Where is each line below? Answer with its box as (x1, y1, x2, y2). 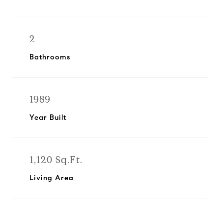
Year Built (29, 113, 66, 122)
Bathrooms (29, 53, 70, 61)
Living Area (29, 173, 74, 182)
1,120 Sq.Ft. (29, 154, 82, 166)
